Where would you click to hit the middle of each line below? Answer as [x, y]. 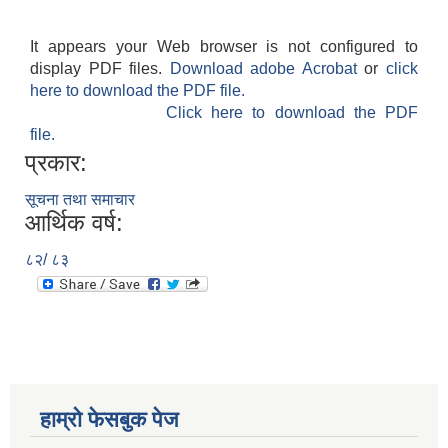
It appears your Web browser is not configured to [224, 47]
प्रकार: [56, 163]
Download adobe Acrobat [267, 69]
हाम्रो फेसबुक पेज [109, 420]
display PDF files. [100, 69]
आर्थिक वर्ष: [74, 223]
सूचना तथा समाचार [80, 200]
